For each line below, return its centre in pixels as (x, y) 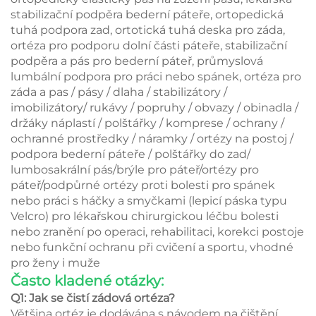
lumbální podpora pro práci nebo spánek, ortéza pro (156, 76)
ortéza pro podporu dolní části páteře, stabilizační (149, 45)
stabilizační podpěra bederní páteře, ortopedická (147, 14)
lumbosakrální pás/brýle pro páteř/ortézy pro (135, 169)
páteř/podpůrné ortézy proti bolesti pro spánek (143, 185)
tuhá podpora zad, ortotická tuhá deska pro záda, (148, 30)
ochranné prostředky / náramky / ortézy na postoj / (152, 138)
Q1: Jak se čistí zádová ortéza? (93, 298)
